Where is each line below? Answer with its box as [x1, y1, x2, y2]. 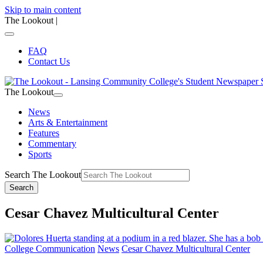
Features [28, 128, 59, 138]
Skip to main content [5, 5, 81, 15]
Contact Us [28, 56, 70, 66]
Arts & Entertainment [28, 117, 107, 127]
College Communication [5, 243, 95, 254]
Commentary [28, 139, 76, 149]
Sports [28, 149, 52, 159]
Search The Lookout [5, 170, 81, 180]
